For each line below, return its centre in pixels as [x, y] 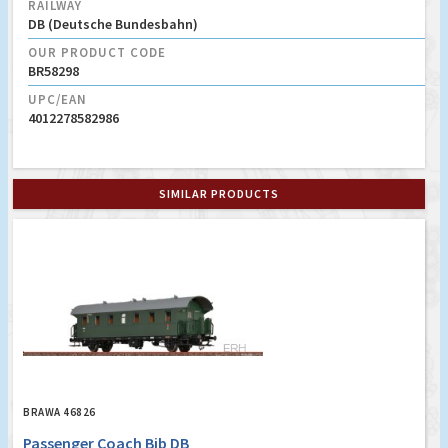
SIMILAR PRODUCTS [219, 194]
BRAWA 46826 [59, 412]
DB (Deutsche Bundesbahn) [113, 24]
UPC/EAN [57, 100]
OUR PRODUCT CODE [97, 53]
